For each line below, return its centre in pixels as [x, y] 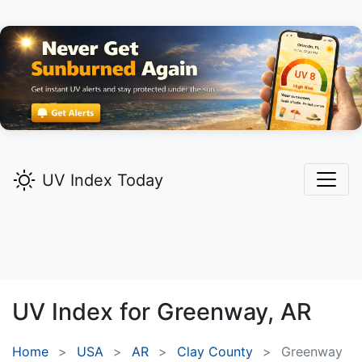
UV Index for [84, 312]
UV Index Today [103, 181]
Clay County [215, 352]
